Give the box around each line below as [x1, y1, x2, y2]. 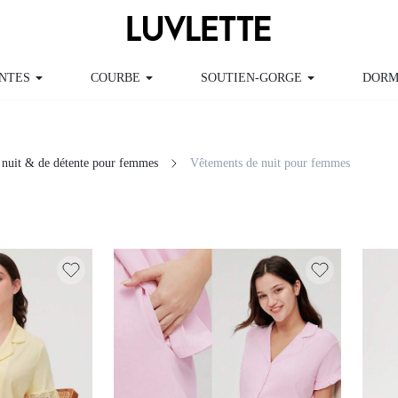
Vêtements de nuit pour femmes [211, 122, 375, 136]
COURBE [47, 71, 90, 85]
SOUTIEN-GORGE [150, 71, 235, 85]
